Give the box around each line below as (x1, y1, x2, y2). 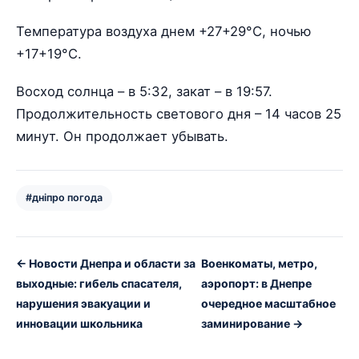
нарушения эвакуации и (16, 296, 151, 310)
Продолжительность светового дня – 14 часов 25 (16, 105, 341, 122)
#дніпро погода (26, 191, 103, 204)
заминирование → (200, 316, 303, 330)
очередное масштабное (200, 296, 336, 310)
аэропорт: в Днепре (200, 276, 312, 290)
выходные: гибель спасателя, (16, 276, 182, 290)
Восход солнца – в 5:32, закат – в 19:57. (16, 83, 272, 99)
